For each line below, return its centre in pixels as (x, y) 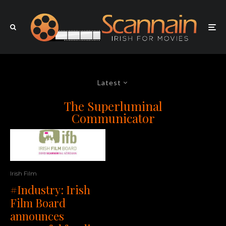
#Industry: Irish (50, 190)
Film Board (38, 203)
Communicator (113, 118)
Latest (109, 83)
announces (37, 216)
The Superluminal (113, 106)
